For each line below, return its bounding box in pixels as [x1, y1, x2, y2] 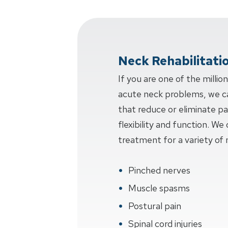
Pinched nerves [128, 164, 190, 176]
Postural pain [128, 200, 181, 212]
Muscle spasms [128, 182, 190, 194]
